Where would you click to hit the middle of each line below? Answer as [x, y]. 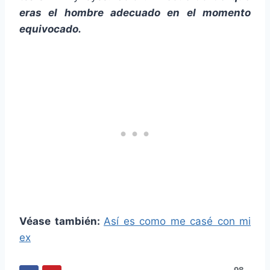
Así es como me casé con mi [177, 221]
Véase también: [61, 221]
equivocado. [50, 29]
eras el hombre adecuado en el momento [135, 13]
